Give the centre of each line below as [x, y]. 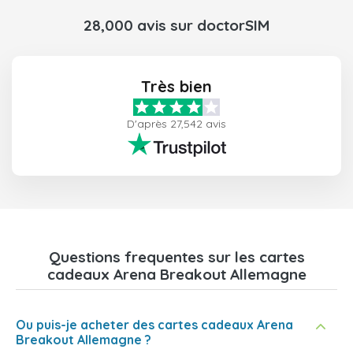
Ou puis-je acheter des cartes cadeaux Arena [154, 325]
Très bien [176, 87]
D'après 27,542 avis [176, 124]
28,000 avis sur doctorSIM [176, 26]
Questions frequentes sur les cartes [176, 257]
